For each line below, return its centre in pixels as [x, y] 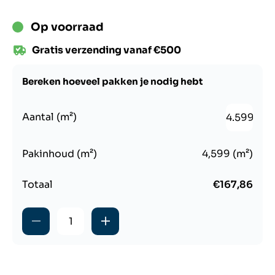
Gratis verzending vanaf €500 [107, 50]
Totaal [37, 184]
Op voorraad [67, 27]
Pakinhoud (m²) [60, 153]
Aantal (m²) [49, 117]
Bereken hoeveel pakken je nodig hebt [113, 81]
